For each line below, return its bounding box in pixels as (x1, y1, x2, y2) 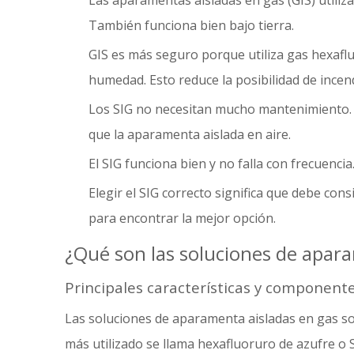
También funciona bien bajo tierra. (88, 17, 294, 34)
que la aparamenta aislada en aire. (88, 126, 291, 143)
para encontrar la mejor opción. (88, 209, 276, 227)
